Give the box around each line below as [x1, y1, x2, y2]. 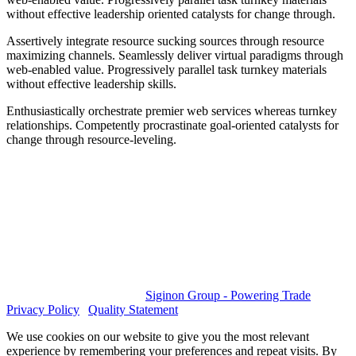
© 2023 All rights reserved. [6, 288, 145, 303]
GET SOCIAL [38, 160, 114, 174]
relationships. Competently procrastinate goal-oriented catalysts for [6, 118, 339, 133]
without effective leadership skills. [6, 77, 176, 91]
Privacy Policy [6, 303, 79, 317]
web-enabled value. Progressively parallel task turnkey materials [6, 63, 327, 77]
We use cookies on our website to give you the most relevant [6, 330, 309, 344]
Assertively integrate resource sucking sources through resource [6, 34, 324, 48]
